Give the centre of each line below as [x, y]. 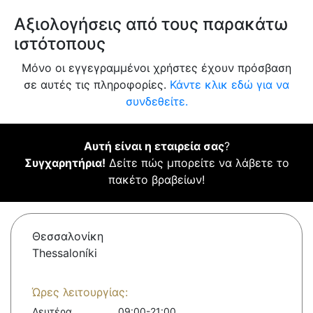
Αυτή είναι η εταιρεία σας [154, 146]
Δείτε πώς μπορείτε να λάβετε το [197, 163]
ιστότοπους [60, 44]
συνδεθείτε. [156, 102]
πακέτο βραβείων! [156, 180]
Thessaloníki [65, 253]
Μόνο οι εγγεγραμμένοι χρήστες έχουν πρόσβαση [156, 68]
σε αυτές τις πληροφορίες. [97, 85]
